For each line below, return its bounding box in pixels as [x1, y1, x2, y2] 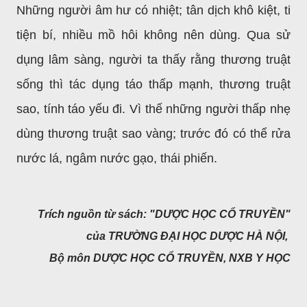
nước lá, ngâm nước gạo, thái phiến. [16, 151, 217, 165]
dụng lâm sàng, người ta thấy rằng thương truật [16, 52, 291, 66]
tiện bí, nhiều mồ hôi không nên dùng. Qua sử [16, 27, 291, 42]
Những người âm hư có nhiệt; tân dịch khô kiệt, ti [16, 3, 291, 17]
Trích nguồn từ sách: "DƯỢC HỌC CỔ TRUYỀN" [38, 208, 291, 220]
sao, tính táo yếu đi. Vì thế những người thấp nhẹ [16, 101, 291, 116]
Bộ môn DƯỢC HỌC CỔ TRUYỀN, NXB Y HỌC [49, 251, 291, 264]
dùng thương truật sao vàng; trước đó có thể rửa [16, 126, 291, 140]
